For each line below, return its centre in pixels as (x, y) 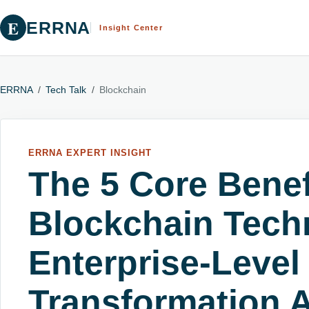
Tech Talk (66, 90)
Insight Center (131, 28)
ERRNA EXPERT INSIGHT (90, 153)
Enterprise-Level (164, 262)
